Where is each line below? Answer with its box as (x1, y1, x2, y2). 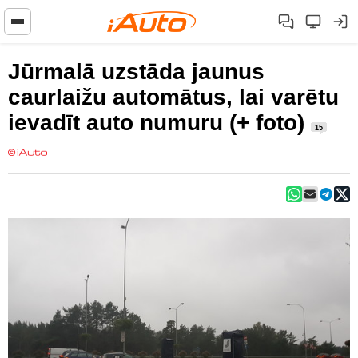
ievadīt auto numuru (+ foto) (8, 110, 311, 135)
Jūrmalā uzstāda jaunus (8, 59, 265, 84)
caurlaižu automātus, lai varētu (8, 85, 339, 109)
